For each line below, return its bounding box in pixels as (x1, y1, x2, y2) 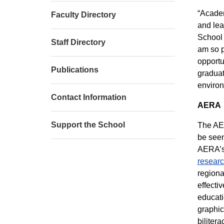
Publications (51, 65, 98, 74)
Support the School (51, 120, 125, 129)
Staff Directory (51, 38, 105, 46)
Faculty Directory (51, 10, 116, 19)
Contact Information (51, 93, 126, 101)
